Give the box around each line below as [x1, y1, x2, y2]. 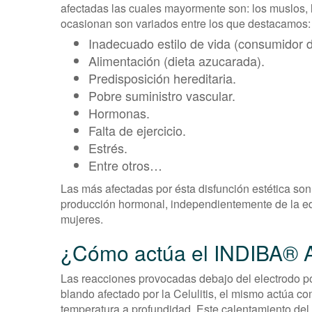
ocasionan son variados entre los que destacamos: [61, 15, 311, 31]
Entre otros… [88, 155, 162, 174]
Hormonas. [88, 103, 150, 122]
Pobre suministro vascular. [88, 86, 235, 104]
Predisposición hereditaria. [88, 68, 236, 87]
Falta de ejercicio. [88, 120, 186, 139]
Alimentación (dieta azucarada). [88, 51, 265, 70]
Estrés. [88, 138, 127, 157]
